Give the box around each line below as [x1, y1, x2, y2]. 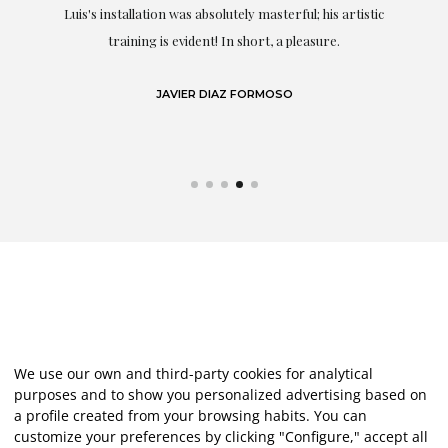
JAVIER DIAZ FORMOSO [155, 87, 293, 102]
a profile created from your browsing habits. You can [14, 406, 367, 425]
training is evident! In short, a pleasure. [108, 32, 340, 50]
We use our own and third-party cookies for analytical [14, 364, 373, 383]
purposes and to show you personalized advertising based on [14, 385, 427, 404]
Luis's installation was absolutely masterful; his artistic [64, 5, 384, 23]
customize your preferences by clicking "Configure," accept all [14, 427, 428, 446]
